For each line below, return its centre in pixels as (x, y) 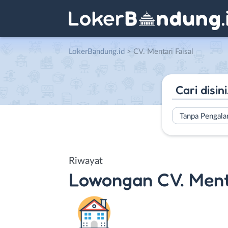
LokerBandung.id (97, 52)
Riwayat (86, 161)
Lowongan (111, 179)
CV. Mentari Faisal (163, 52)
